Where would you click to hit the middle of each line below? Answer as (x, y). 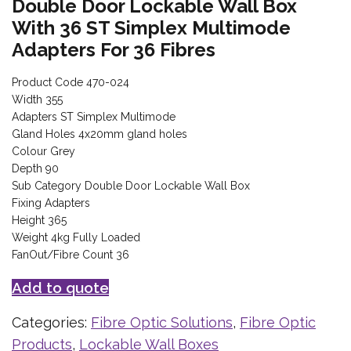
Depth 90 (35, 169)
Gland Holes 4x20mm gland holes (100, 134)
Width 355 (37, 100)
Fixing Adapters (51, 203)
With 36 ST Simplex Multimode (151, 28)
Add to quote (60, 288)
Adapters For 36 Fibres (114, 50)
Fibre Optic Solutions (162, 323)
